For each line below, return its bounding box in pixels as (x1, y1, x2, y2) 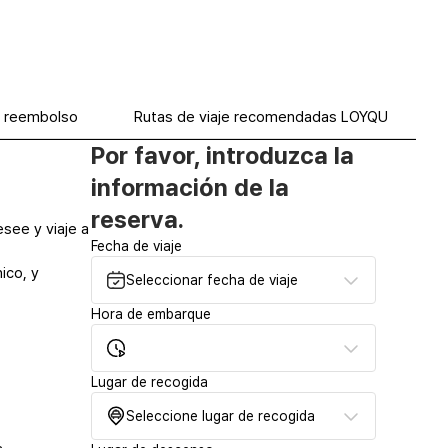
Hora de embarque (91, 306, 211, 323)
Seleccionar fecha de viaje (126, 271, 298, 288)
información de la (91, 173, 289, 203)
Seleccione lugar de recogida (126, 407, 315, 424)
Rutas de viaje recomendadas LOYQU (134, 108, 388, 127)
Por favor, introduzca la (91, 141, 354, 171)
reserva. (91, 205, 184, 235)
